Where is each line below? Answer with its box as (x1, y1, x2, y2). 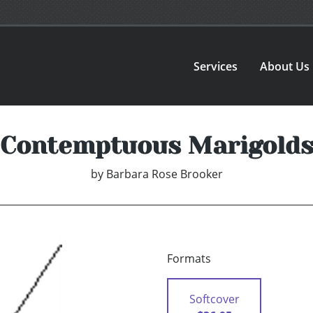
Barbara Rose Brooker (105, 166, 223, 182)
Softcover (189, 291, 240, 307)
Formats (167, 251, 211, 267)
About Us (260, 58, 310, 74)
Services (194, 58, 238, 74)
